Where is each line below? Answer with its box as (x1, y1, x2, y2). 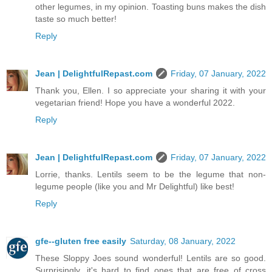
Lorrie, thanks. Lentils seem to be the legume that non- (35, 169, 266, 179)
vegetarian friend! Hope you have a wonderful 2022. (35, 98, 235, 107)
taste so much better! (35, 14, 117, 24)
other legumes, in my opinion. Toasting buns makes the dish (35, 2, 266, 12)
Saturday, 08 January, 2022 (130, 236, 236, 246)
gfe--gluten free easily (35, 236, 126, 246)
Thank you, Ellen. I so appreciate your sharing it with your (35, 86, 266, 95)
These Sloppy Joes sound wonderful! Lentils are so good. (35, 253, 266, 263)
